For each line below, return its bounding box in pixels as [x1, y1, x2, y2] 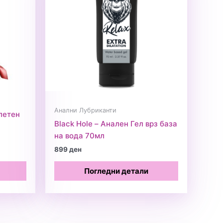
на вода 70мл [54, 130, 105, 140]
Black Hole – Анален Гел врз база [54, 118, 177, 128]
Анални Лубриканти [54, 107, 116, 114]
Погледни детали [84, 166, 148, 176]
